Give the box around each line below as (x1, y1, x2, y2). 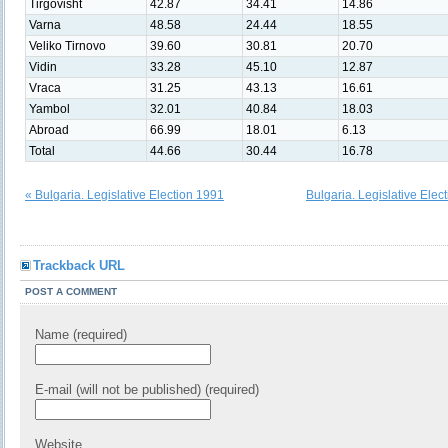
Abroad (29, 123, 69, 137)
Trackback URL (33, 258, 125, 273)
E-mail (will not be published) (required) (35, 382, 259, 397)
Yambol (29, 102, 70, 116)
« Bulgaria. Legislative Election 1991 (25, 188, 224, 202)
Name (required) (35, 327, 127, 342)
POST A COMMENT (25, 286, 117, 297)
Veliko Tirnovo (29, 39, 106, 53)
